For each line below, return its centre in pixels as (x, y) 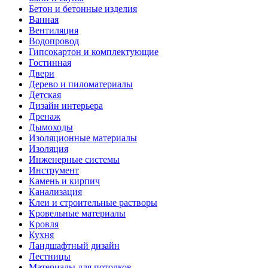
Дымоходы (51, 127)
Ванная (44, 20)
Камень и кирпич (64, 181)
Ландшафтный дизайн (74, 246)
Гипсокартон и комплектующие (94, 52)
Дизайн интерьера (66, 106)
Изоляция (48, 149)
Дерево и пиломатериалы (81, 84)
